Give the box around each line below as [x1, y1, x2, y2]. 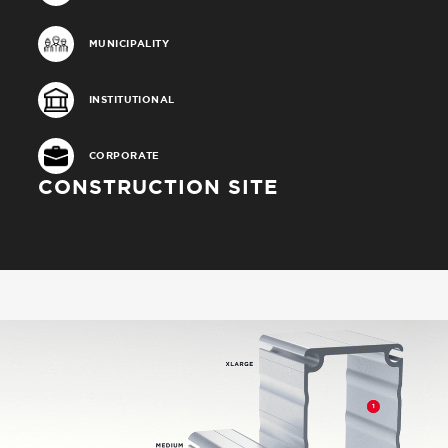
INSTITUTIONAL [88, 94, 175, 106]
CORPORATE [88, 150, 160, 162]
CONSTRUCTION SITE [37, 175, 278, 199]
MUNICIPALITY [88, 38, 170, 50]
